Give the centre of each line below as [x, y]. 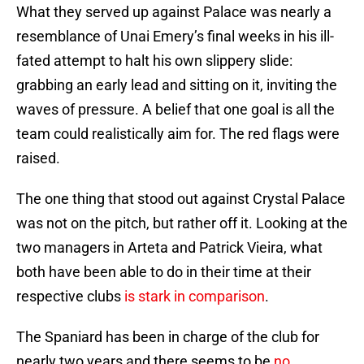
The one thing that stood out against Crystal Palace [181, 199]
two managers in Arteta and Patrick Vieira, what [169, 248]
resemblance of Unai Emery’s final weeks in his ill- [175, 37]
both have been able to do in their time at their [164, 272]
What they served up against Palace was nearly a [174, 12]
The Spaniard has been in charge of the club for [168, 337]
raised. [38, 158]
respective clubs [70, 297]
